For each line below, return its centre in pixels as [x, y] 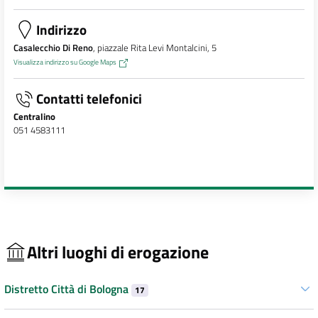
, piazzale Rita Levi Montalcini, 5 [154, 48]
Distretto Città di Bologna [68, 289]
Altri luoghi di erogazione [118, 252]
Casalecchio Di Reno [53, 48]
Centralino [34, 117]
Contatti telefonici [89, 99]
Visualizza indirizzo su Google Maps [65, 62]
